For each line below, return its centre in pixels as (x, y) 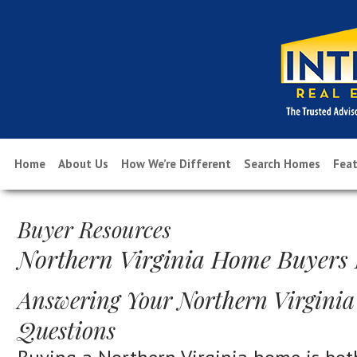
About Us (83, 164)
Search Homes (282, 164)
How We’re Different (176, 164)
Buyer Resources (94, 229)
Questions (67, 330)
